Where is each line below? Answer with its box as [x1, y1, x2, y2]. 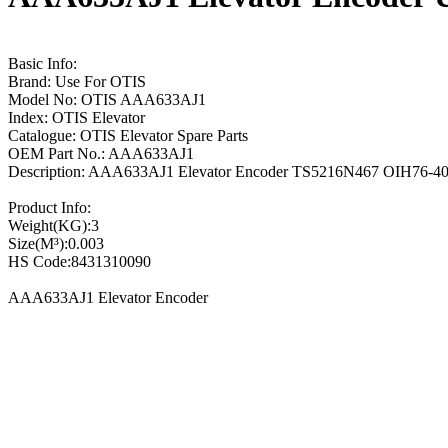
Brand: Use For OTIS [8, 72, 146, 90]
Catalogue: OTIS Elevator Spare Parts [8, 126, 248, 144]
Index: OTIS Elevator [8, 108, 145, 126]
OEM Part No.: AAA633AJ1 [8, 144, 194, 162]
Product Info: [8, 198, 91, 216]
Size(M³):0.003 [8, 234, 104, 252]
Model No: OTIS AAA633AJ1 [8, 90, 206, 108]
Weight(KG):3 [8, 216, 99, 234]
